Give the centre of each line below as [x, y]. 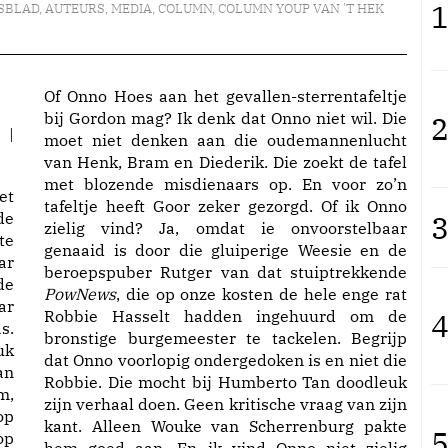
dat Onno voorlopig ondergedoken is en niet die [225, 360]
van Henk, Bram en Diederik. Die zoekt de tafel [225, 162]
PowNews [80, 294]
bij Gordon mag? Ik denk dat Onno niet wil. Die [225, 118]
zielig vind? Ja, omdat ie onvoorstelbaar [225, 228]
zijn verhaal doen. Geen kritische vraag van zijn [225, 404]
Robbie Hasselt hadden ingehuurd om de [225, 316]
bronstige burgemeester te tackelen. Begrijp [225, 338]
